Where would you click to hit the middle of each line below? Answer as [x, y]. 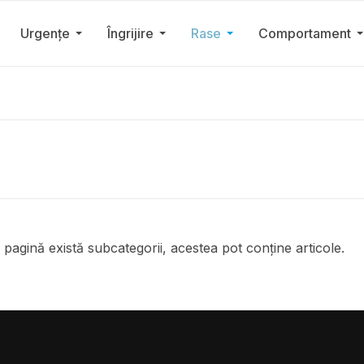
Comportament [304, 33]
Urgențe [45, 33]
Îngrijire [130, 33]
